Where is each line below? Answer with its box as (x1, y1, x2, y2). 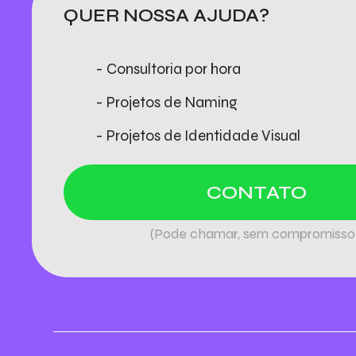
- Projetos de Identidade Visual (95, 126, 301, 145)
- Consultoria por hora (95, 60, 242, 79)
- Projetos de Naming (95, 93, 238, 112)
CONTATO (206, 180, 307, 204)
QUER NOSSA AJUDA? (64, 5, 270, 27)
